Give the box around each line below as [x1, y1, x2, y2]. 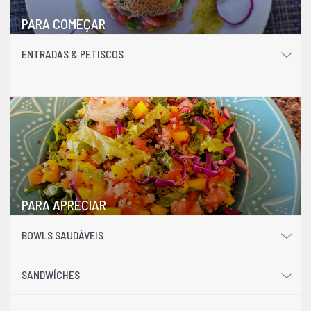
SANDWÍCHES [22, 267, 80, 281]
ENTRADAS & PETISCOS [22, 47, 124, 60]
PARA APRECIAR [22, 196, 106, 213]
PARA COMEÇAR [22, 15, 106, 32]
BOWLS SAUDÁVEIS [22, 228, 103, 242]
